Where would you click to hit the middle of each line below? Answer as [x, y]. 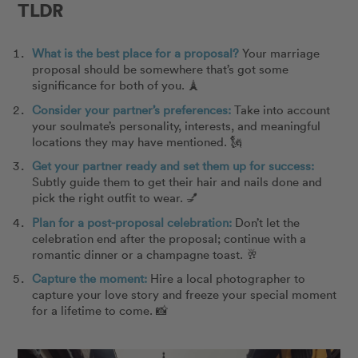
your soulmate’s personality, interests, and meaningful [176, 125]
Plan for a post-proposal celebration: [131, 222]
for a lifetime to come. [93, 310]
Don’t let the [267, 222]
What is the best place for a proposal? [135, 53]
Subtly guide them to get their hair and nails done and [177, 182]
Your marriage [280, 53]
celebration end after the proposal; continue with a [169, 238]
